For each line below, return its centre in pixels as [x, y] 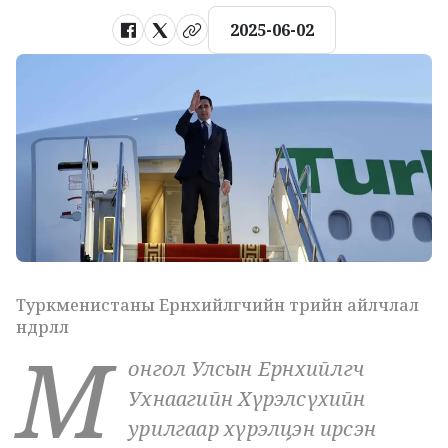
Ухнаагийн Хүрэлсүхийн [247, 398]
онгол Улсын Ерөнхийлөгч [246, 368]
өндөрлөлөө [42, 327]
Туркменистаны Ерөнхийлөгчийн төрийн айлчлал [217, 305]
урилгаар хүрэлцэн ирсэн [252, 428]
